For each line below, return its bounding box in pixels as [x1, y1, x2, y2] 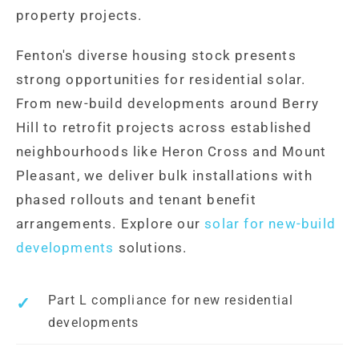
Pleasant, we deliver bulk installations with [16, 167, 313, 184]
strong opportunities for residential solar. [16, 71, 306, 87]
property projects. [16, 6, 143, 23]
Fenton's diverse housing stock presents [16, 46, 296, 63]
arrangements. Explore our [16, 215, 205, 232]
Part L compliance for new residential [48, 292, 294, 308]
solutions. [114, 239, 188, 256]
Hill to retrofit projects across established [16, 119, 312, 135]
